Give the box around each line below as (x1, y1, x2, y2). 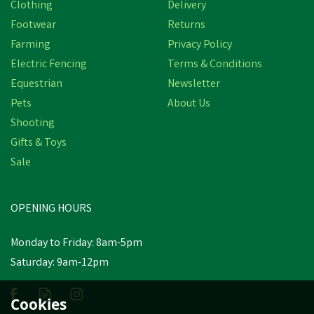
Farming (11, 37, 50, 53)
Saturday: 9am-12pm (11, 255, 109, 271)
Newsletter (168, 76, 220, 93)
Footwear (11, 18, 56, 34)
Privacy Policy (168, 37, 232, 53)
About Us (168, 96, 210, 112)
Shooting (11, 116, 55, 132)
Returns (168, 18, 205, 34)
